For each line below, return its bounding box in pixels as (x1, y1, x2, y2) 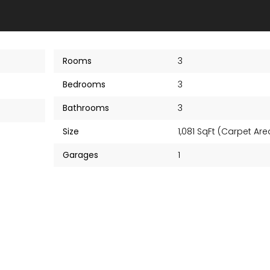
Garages (62, 149, 98, 161)
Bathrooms (62, 102, 109, 114)
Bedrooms (62, 78, 105, 90)
